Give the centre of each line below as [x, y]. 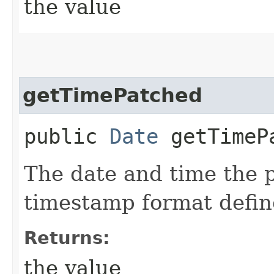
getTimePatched [113, 95]
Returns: [67, 238]
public [67, 136]
